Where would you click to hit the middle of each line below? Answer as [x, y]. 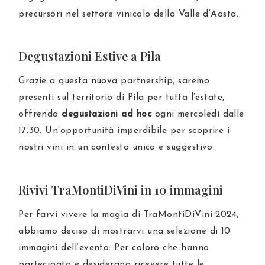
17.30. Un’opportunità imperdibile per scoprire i [124, 131]
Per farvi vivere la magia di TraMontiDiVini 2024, [129, 214]
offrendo [40, 114]
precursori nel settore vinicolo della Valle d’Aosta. [129, 14]
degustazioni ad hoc [107, 114]
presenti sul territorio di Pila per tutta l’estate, [122, 98]
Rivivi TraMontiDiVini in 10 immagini [121, 189]
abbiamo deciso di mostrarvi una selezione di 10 [125, 231]
